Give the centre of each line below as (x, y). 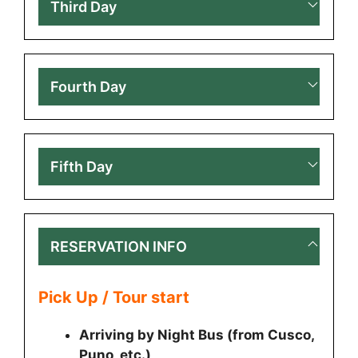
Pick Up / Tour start (114, 298)
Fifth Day (82, 166)
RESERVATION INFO (119, 246)
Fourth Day (88, 86)
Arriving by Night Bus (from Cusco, (197, 335)
